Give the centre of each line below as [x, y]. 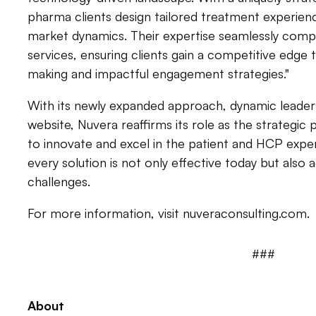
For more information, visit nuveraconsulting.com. [168, 213]
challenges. [59, 181]
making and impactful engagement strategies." [158, 73]
